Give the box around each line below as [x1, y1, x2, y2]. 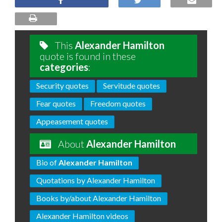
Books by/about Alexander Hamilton [36, 193, 161, 203]
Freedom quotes [90, 99, 146, 108]
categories [40, 61, 88, 73]
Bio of [36, 158, 58, 167]
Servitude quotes [103, 81, 160, 90]
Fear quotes [36, 99, 76, 108]
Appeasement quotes [36, 116, 108, 126]
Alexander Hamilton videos [36, 211, 128, 221]
